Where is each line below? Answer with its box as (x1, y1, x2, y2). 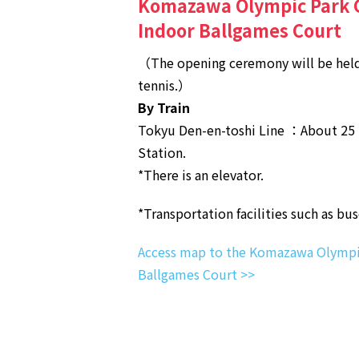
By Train (138, 98, 190, 118)
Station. (138, 143, 186, 163)
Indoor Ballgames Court (138, 18, 341, 43)
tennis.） (138, 75, 191, 95)
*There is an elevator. (138, 165, 264, 185)
